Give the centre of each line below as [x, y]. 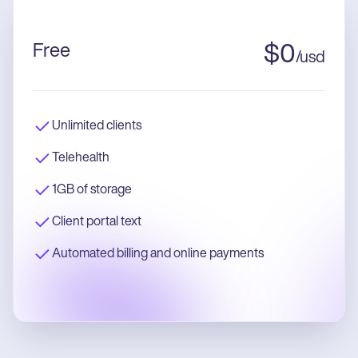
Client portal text [97, 223]
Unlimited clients [97, 127]
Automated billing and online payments [158, 255]
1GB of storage [92, 191]
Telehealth [81, 159]
